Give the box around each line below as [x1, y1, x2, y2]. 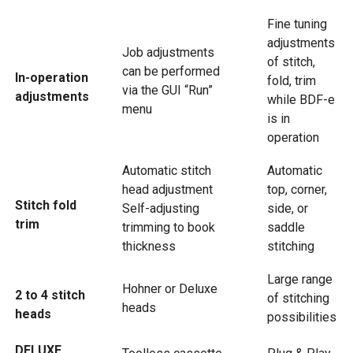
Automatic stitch [122, 163, 211, 178]
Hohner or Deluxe [122, 281, 217, 296]
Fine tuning [267, 17, 327, 32]
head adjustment [122, 182, 213, 197]
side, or [267, 201, 308, 216]
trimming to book [122, 220, 215, 235]
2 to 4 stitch [15, 288, 85, 303]
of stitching [267, 291, 329, 306]
